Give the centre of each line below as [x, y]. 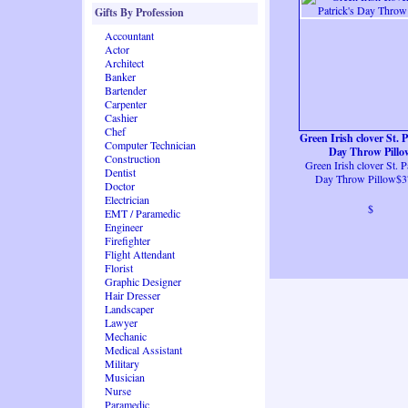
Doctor [120, 186]
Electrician [127, 199]
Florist [119, 268]
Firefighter [127, 240]
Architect [124, 63]
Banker [120, 76]
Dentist [120, 172]
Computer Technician [150, 145]
